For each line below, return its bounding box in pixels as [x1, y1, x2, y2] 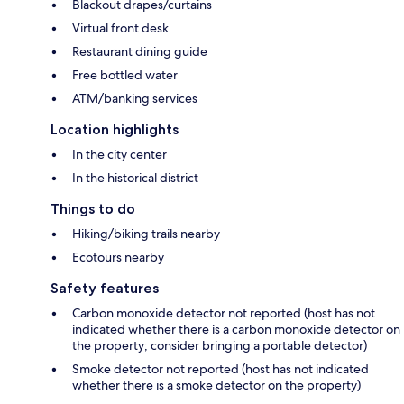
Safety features [50, 280, 159, 298]
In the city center [72, 146, 167, 163]
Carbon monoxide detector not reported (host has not [72, 305, 375, 322]
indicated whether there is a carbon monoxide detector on [72, 321, 400, 338]
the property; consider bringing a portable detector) [72, 337, 367, 354]
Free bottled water [72, 67, 178, 84]
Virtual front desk [72, 20, 169, 37]
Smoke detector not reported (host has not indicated [72, 361, 369, 378]
